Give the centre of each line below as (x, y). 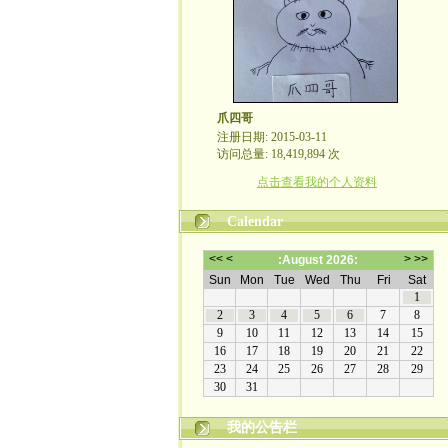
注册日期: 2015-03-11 (272, 137)
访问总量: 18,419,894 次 (278, 154)
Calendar (254, 221)
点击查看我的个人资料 (317, 182)
